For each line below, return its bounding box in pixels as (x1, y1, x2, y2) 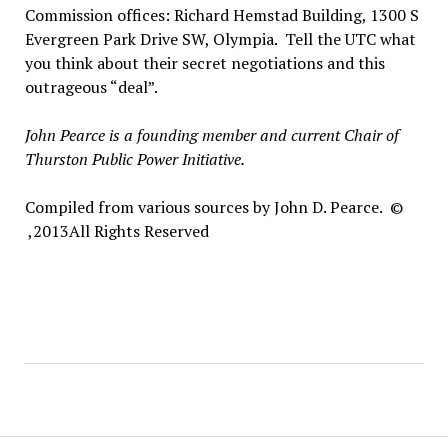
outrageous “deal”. (24, 76, 158, 98)
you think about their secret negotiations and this (24, 52, 385, 74)
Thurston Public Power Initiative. (24, 148, 245, 170)
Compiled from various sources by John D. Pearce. (24, 196, 390, 218)
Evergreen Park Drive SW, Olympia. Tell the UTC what (24, 28, 416, 50)
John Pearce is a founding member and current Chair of (24, 124, 399, 146)
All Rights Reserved (68, 220, 209, 242)
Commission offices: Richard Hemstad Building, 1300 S (24, 4, 419, 26)
